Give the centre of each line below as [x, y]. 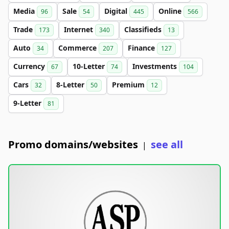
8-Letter [71, 84]
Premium [129, 84]
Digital [117, 11]
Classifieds [144, 29]
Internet [79, 29]
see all [167, 144]
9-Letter [28, 103]
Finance [142, 48]
